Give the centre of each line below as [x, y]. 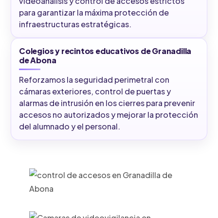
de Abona [38, 60]
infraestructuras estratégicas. [75, 24]
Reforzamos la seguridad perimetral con [94, 80]
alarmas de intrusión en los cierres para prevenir [107, 103]
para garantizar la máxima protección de [94, 13]
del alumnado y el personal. [70, 127]
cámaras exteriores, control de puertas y [95, 91]
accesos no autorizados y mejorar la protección [109, 115]
